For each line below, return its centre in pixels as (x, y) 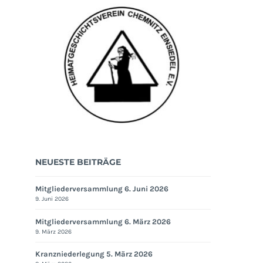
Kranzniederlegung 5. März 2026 (94, 254)
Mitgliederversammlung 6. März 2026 (103, 221)
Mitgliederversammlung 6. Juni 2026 (102, 188)
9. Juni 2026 (52, 198)
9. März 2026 (54, 231)
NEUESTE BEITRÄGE (78, 162)
